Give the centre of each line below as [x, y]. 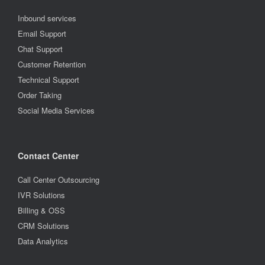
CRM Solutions [43, 226]
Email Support [42, 34]
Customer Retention [52, 64]
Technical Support [49, 80]
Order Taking [41, 95]
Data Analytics [43, 241]
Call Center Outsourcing [60, 180]
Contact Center [48, 156]
